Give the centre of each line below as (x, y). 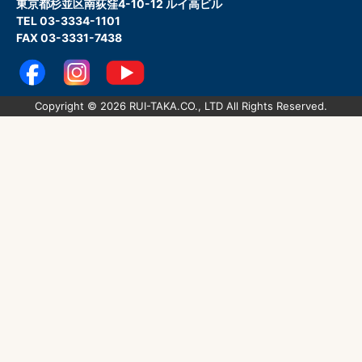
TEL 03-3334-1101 (74, 20)
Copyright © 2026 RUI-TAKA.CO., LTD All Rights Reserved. (181, 105)
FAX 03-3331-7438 (69, 37)
